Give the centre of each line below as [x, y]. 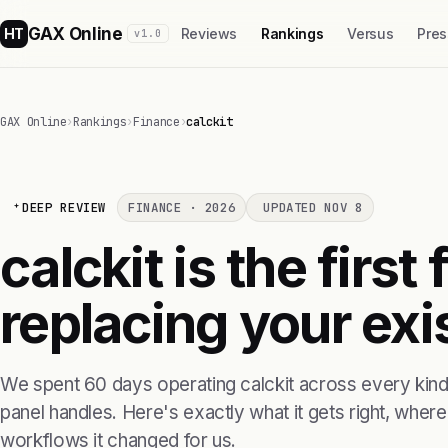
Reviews [209, 33]
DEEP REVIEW [64, 207]
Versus [370, 33]
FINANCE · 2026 [182, 207]
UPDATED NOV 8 [313, 207]
